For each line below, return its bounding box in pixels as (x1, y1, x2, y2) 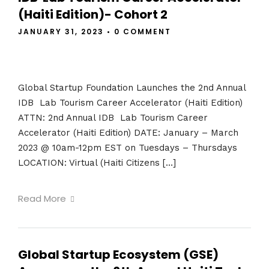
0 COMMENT (114, 26, 171, 37)
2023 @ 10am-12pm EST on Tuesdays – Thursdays (18, 142, 240, 153)
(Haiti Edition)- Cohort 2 (18, 6, 168, 23)
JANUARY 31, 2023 (18, 26, 104, 37)
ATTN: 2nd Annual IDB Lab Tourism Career (18, 112, 208, 123)
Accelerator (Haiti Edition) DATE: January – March (18, 127, 238, 138)
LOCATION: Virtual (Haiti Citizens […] (18, 157, 176, 168)
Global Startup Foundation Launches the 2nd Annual (18, 82, 246, 93)
